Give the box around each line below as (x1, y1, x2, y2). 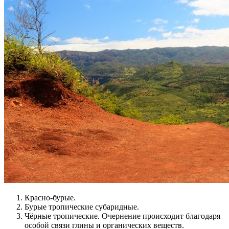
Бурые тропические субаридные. (25, 202, 139, 212)
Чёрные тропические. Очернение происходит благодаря (25, 212, 220, 221)
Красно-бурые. (25, 193, 76, 202)
